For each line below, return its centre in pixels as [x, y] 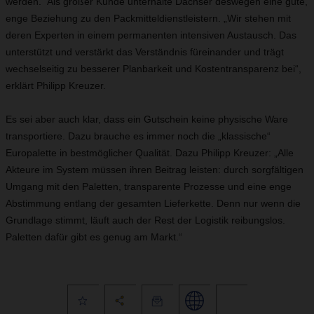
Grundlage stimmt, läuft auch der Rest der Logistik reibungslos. [145, 220]
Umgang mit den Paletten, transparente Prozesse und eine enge [149, 186]
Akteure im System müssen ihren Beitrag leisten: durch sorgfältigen [155, 170]
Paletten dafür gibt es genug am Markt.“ [94, 237]
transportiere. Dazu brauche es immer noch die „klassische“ [138, 136]
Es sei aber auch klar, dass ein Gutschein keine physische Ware [147, 119]
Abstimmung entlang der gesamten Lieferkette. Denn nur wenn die [153, 203]
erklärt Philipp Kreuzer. [56, 86]
